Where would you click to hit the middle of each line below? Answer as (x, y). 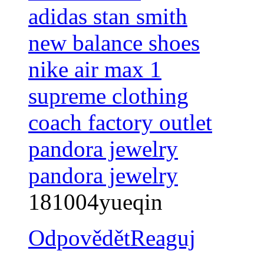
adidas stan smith (108, 16)
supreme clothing (108, 96)
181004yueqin (95, 202)
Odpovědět (79, 238)
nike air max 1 (95, 70)
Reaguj (163, 238)
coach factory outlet (120, 123)
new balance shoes (114, 43)
